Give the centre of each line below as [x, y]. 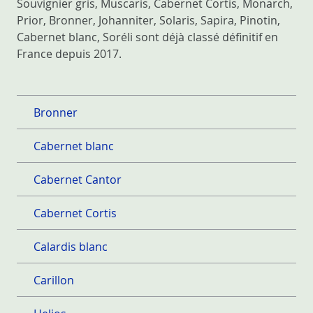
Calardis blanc [71, 247]
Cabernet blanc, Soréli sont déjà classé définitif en [147, 37]
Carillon [54, 281]
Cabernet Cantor [78, 180]
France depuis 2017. [69, 54]
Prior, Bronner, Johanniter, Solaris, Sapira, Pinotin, [148, 21]
